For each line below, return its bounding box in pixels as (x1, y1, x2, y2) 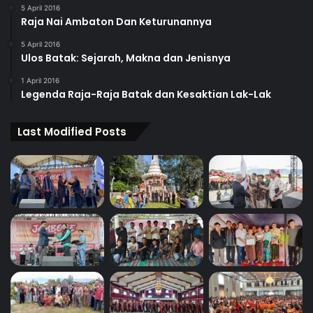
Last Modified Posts (17, 124, 126, 139)
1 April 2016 (21, 76, 59, 85)
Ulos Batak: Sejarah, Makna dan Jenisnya (21, 51, 231, 65)
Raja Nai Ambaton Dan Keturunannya (21, 15, 212, 29)
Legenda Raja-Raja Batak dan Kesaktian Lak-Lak (21, 87, 271, 101)
